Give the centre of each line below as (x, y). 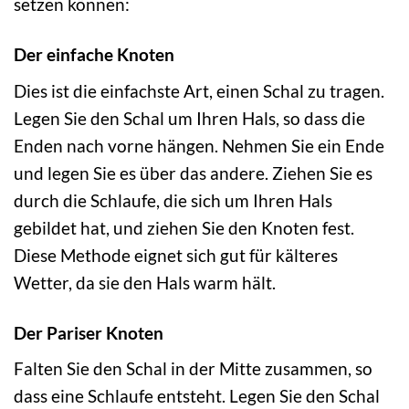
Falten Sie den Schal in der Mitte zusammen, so (193, 369)
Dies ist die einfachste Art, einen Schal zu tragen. (199, 90)
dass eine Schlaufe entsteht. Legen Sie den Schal (197, 396)
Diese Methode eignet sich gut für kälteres (176, 255)
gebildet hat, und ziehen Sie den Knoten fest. (184, 227)
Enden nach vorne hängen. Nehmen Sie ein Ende (199, 145)
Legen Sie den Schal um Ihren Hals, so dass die (189, 118)
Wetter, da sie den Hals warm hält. (145, 282)
